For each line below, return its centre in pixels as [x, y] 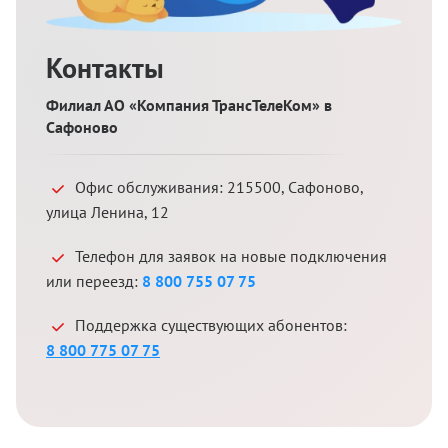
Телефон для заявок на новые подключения [231, 255]
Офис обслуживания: [151, 186]
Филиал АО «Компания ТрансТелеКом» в [189, 104]
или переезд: [94, 280]
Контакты [105, 67]
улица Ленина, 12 [107, 211]
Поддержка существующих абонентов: [211, 324]
